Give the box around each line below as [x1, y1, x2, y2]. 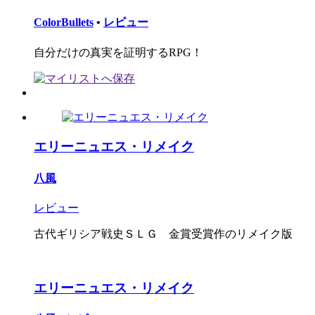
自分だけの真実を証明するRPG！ [34, 46, 202, 58]
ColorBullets [34, 16, 94, 29]
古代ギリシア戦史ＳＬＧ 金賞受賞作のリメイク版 [34, 227, 292, 240]
